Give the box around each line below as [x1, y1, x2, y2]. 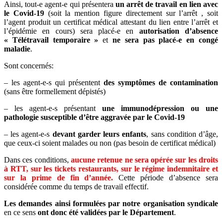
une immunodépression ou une [102, 104, 218, 112]
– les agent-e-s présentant [4, 104, 102, 112]
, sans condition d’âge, [146, 129, 219, 138]
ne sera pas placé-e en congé [112, 35, 219, 44]
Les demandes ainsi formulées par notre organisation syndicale [4, 199, 218, 208]
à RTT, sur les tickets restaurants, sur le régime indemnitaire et [4, 164, 218, 173]
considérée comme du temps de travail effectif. [4, 182, 149, 191]
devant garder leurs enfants [52, 129, 147, 138]
